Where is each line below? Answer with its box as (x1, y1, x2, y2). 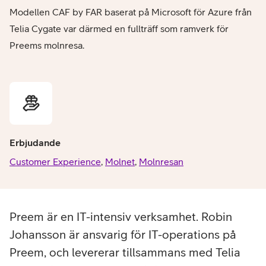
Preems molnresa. (9, 40, 84, 51)
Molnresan (139, 156, 183, 167)
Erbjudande (9, 137, 61, 148)
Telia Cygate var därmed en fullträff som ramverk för (9, 23, 229, 34)
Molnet (105, 156, 135, 167)
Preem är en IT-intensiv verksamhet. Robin (9, 210, 232, 224)
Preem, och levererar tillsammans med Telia (9, 245, 240, 259)
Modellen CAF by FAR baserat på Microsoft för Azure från (9, 7, 252, 18)
